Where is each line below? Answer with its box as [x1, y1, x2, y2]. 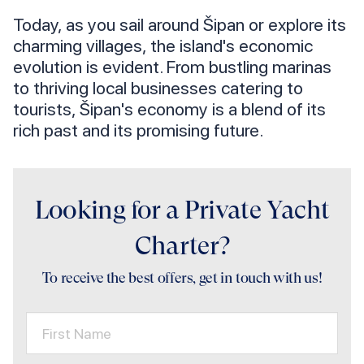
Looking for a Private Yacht [34, 195, 330, 226]
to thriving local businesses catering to [13, 77, 303, 99]
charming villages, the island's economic [13, 35, 313, 57]
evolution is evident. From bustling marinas [13, 56, 331, 78]
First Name [42, 324, 111, 342]
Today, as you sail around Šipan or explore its [13, 14, 346, 36]
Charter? [134, 231, 230, 262]
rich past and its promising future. [13, 119, 263, 141]
